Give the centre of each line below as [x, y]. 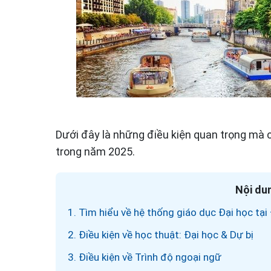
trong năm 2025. [95, 151]
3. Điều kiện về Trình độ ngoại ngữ [145, 257]
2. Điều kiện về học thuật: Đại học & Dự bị [161, 234]
